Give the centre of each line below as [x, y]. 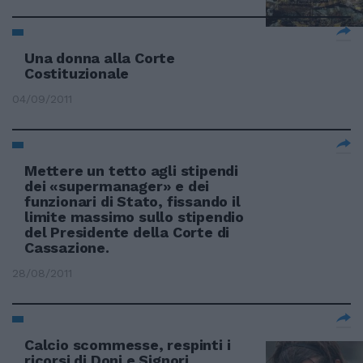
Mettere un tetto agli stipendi [132, 171]
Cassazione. [67, 248]
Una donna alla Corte [100, 58]
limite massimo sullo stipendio [135, 217]
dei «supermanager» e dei [117, 186]
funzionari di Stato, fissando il [132, 201]
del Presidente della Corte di [127, 232]
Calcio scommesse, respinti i [128, 345]
